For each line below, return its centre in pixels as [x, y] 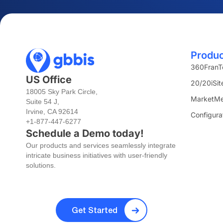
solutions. [41, 165]
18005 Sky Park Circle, [62, 91]
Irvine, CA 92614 [52, 111]
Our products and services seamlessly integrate [101, 145]
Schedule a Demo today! [85, 133]
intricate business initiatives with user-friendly [97, 155]
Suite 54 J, [43, 101]
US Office [49, 79]
